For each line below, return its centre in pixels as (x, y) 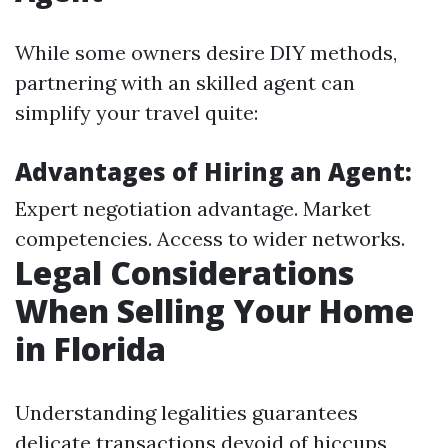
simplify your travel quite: (136, 112)
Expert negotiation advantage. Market (193, 208)
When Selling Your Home (214, 310)
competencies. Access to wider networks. (210, 238)
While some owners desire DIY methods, (206, 52)
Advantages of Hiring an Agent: (213, 171)
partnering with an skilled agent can (185, 82)
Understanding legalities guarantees (186, 412)
